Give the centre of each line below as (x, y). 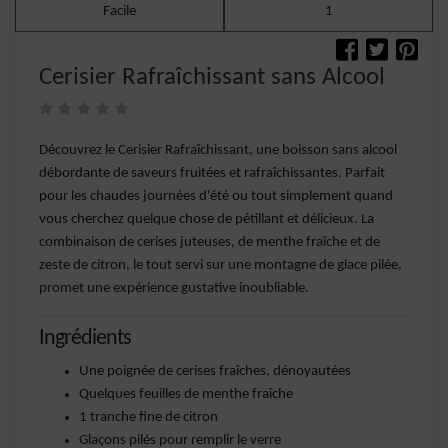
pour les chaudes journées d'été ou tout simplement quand (216, 196)
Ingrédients (85, 338)
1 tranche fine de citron (148, 417)
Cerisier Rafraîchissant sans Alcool (212, 77)
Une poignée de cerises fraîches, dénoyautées (215, 371)
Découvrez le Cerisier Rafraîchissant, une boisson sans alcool (218, 150)
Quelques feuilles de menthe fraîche (186, 394)
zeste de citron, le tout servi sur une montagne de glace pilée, (220, 265)
